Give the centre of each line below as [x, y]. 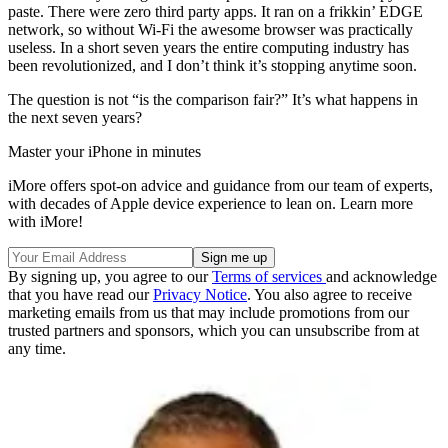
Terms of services [269, 276]
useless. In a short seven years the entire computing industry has [208, 47]
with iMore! [45, 221]
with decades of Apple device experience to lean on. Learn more [210, 203]
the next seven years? [75, 117]
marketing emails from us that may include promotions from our [208, 312]
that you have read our [80, 294]
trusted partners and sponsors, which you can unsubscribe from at [213, 330]
